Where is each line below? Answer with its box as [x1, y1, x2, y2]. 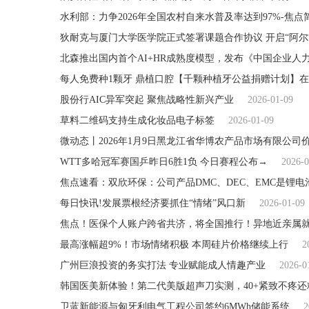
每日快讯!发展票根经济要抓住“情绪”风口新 [60, 198, 246, 208]
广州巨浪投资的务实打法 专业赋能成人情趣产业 [60, 260, 266, 270]
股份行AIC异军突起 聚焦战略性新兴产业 [60, 94, 234, 105]
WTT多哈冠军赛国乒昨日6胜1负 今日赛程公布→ [60, 157, 268, 167]
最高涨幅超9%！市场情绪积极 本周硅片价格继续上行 [60, 239, 288, 250]
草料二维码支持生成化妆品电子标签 [60, 115, 215, 126]
